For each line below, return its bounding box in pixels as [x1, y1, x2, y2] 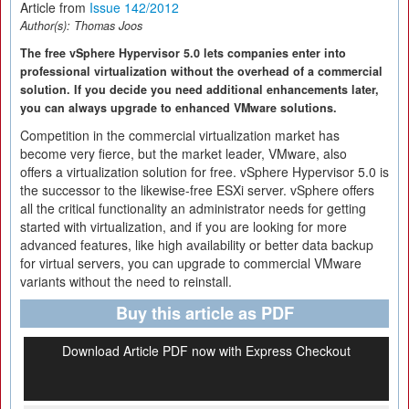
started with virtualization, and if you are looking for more [20, 217, 347, 236]
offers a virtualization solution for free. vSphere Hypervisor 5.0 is [20, 163, 389, 181]
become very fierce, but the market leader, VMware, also [20, 144, 347, 163]
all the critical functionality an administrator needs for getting [20, 199, 366, 217]
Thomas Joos [74, 17, 142, 34]
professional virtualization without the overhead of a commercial [20, 63, 383, 79]
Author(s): [20, 17, 74, 34]
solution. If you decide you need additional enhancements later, [20, 81, 379, 98]
